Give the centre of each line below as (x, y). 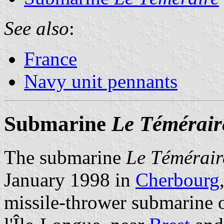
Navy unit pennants (101, 81)
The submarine (65, 157)
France (50, 58)
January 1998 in (70, 179)
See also (36, 28)
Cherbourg (177, 179)
